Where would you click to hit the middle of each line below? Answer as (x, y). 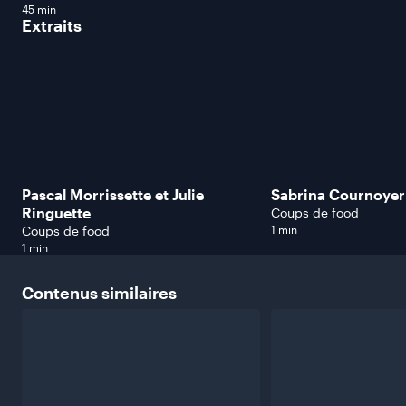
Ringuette (56, 213)
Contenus (60, 293)
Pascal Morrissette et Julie (113, 195)
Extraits (52, 25)
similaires (139, 293)
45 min (39, 9)
